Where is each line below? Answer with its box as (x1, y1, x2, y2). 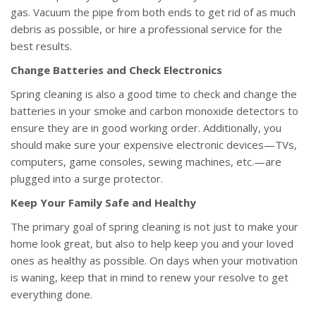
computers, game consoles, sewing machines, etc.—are (11, 154, 281, 169)
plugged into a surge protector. (11, 171, 163, 186)
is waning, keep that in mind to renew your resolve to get (11, 270, 288, 285)
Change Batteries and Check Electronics (11, 63, 222, 78)
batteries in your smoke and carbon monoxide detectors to (11, 104, 298, 119)
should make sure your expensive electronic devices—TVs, (11, 138, 297, 152)
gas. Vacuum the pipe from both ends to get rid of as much (11, 5, 296, 20)
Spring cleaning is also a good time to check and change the (11, 87, 297, 102)
